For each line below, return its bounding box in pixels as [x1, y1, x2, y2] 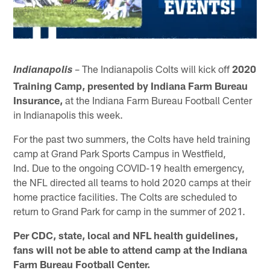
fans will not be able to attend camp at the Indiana [13, 243, 248, 256]
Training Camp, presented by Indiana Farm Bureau [13, 79, 248, 92]
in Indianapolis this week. [13, 108, 124, 121]
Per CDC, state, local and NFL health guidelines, [13, 228, 239, 241]
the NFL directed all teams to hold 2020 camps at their [13, 175, 251, 188]
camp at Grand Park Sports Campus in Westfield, [13, 146, 227, 159]
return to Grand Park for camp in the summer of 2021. [13, 204, 246, 217]
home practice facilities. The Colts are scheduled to [13, 190, 237, 202]
